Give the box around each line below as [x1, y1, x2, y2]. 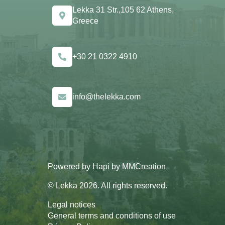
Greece [72, 16, 98, 25]
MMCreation [122, 162, 166, 171]
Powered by [47, 162, 92, 171]
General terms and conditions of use [47, 211, 176, 220]
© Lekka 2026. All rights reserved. [47, 181, 167, 190]
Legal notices [47, 200, 95, 209]
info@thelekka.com [72, 92, 141, 101]
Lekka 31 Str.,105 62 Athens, [72, 5, 174, 14]
